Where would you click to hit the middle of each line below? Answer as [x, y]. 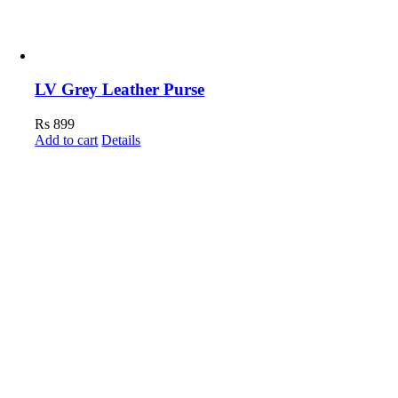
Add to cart [67, 140]
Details [121, 140]
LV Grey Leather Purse [120, 90]
